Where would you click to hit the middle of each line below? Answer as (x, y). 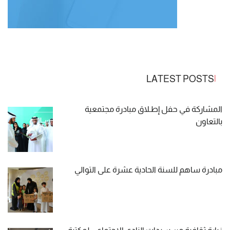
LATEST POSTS (180, 79)
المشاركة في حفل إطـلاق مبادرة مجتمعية (154, 109)
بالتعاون (209, 121)
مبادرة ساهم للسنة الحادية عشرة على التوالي (148, 170)
